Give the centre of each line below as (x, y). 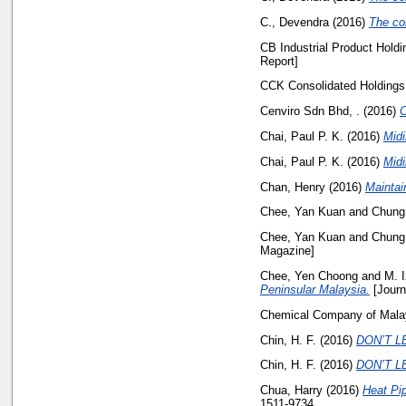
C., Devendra (295, 22)
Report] (279, 61)
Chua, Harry (291, 391)
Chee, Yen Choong (309, 276)
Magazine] (287, 251)
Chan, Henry (293, 187)
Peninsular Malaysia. (315, 290)
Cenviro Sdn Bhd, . (310, 111)
